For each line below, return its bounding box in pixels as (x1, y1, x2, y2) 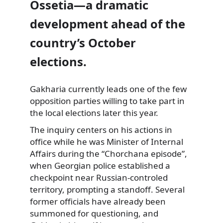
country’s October (30, 35, 136, 51)
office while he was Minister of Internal (30, 135, 183, 147)
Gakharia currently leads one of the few (30, 83, 187, 95)
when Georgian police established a (30, 159, 170, 171)
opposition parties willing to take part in (30, 95, 185, 107)
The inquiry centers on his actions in (30, 123, 172, 135)
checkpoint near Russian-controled (30, 171, 168, 183)
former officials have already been (30, 195, 166, 207)
